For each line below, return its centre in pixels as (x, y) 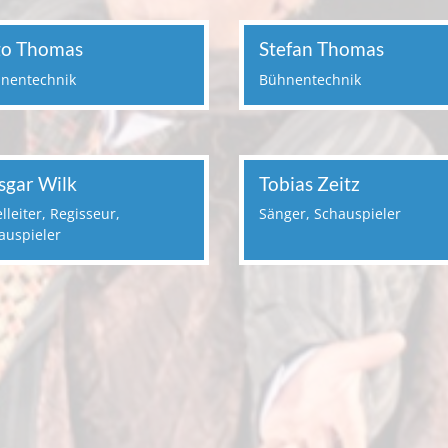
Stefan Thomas (321, 49)
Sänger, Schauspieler (330, 213)
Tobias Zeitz (309, 183)
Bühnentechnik (310, 79)
